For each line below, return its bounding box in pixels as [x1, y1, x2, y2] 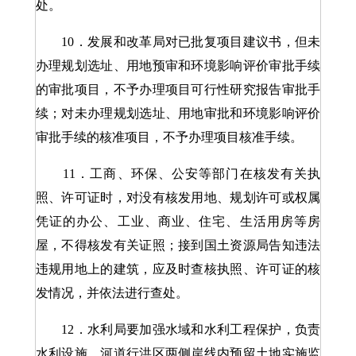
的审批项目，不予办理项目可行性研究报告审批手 [35, 83, 321, 96]
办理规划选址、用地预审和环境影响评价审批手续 [35, 59, 321, 72]
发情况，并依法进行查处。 [35, 286, 188, 300]
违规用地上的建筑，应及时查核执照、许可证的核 [35, 262, 321, 276]
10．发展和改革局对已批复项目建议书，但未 [35, 35, 321, 48]
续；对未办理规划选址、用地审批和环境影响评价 [35, 106, 321, 120]
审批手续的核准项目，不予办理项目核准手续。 [35, 130, 303, 144]
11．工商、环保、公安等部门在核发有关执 [35, 167, 321, 180]
